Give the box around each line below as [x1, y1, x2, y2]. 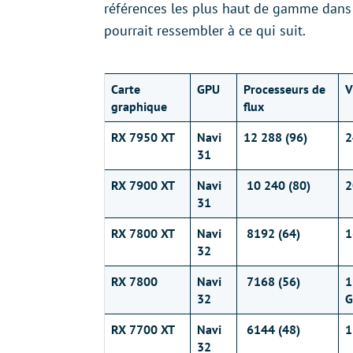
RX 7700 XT [111, 321, 175, 337]
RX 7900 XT [111, 177, 175, 193]
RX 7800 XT [111, 225, 175, 241]
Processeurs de [243, 81, 325, 97]
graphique [111, 98, 167, 114]
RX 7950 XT [111, 129, 175, 145]
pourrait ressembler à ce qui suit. [104, 21, 306, 39]
